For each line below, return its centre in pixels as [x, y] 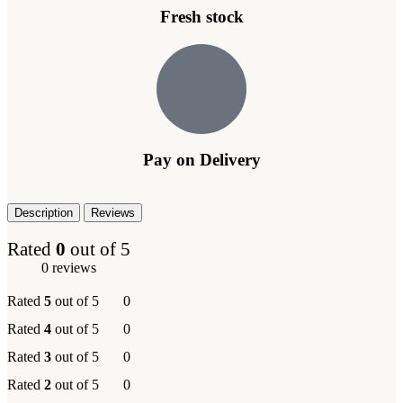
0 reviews [69, 268]
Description [44, 213]
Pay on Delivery [201, 160]
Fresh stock [201, 17]
